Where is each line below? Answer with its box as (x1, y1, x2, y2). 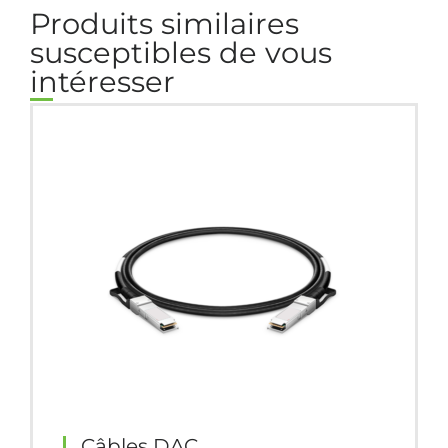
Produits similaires (30, 5, 299, 41)
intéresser (30, 63, 175, 99)
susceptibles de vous (30, 34, 332, 70)
